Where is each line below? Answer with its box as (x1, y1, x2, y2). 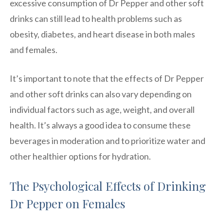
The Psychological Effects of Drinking (10, 178, 206, 194)
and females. (10, 44, 57, 55)
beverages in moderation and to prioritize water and (10, 135, 205, 146)
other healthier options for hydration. (10, 150, 151, 162)
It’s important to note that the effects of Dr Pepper (10, 73, 204, 84)
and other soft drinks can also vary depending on (10, 88, 192, 99)
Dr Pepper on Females (10, 195, 125, 211)
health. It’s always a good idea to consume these (10, 119, 191, 130)
